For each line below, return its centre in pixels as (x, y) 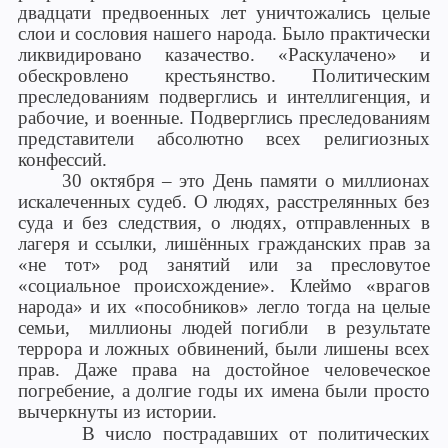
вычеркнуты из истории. (117, 411)
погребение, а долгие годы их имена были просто (224, 390)
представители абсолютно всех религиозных (224, 138)
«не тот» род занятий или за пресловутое (224, 264)
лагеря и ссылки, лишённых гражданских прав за (224, 243)
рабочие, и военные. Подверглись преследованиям (224, 117)
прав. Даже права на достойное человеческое (224, 369)
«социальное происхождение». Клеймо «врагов (224, 285)
